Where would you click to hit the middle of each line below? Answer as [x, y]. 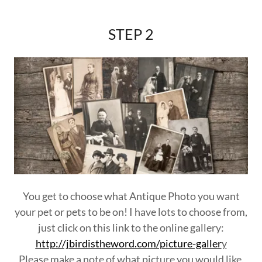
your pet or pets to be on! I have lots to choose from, [131, 212]
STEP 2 [131, 34]
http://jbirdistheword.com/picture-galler [128, 243]
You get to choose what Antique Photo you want [131, 196]
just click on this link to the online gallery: [131, 227]
